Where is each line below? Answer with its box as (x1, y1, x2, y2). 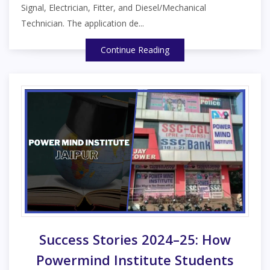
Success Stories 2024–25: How (39, 230, 231, 249)
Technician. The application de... (21, 17, 144, 30)
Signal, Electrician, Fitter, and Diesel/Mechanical (21, 2, 206, 14)
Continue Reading (101, 44, 169, 56)
